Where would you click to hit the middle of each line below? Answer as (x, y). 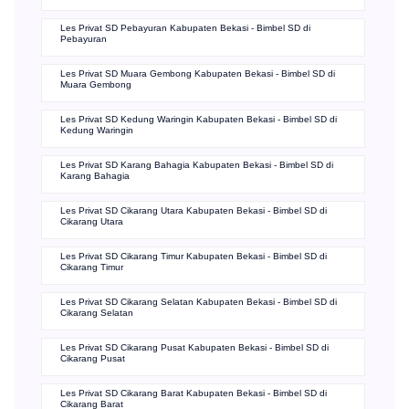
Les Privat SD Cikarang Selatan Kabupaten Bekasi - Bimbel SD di (199, 302)
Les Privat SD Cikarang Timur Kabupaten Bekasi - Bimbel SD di (194, 257)
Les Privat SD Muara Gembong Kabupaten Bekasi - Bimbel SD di (198, 74)
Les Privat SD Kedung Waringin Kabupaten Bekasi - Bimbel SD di (199, 120)
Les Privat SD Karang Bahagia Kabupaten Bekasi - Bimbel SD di (197, 165)
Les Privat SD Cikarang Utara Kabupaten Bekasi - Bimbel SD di (194, 211)
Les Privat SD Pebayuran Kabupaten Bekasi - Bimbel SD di (185, 28)
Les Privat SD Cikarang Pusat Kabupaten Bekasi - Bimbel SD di (194, 348)
